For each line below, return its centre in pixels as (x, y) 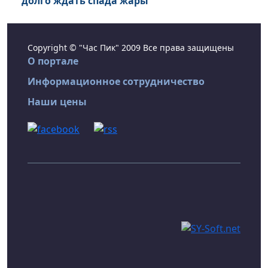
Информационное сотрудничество (116, 82)
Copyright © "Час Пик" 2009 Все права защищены (131, 48)
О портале (53, 61)
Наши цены (57, 102)
